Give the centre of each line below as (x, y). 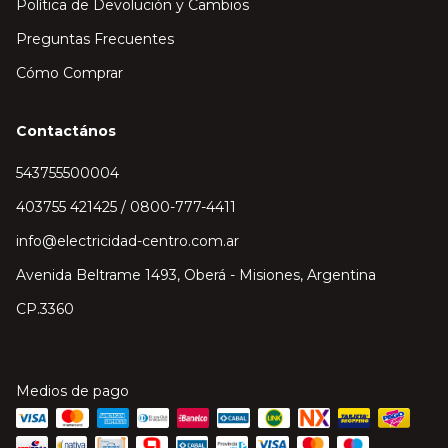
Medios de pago (72, 391)
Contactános (66, 131)
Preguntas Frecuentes (95, 39)
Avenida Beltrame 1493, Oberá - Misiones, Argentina (196, 275)
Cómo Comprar (69, 73)
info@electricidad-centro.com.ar (127, 241)
